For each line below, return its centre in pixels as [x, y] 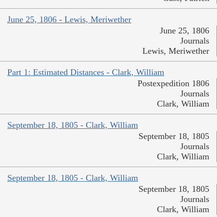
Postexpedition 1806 [173, 84]
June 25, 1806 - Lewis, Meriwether [69, 20]
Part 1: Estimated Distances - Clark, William [86, 72]
